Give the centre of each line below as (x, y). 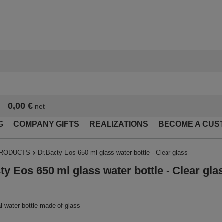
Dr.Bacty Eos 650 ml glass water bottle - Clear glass (113, 153)
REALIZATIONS (119, 124)
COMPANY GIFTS (46, 124)
